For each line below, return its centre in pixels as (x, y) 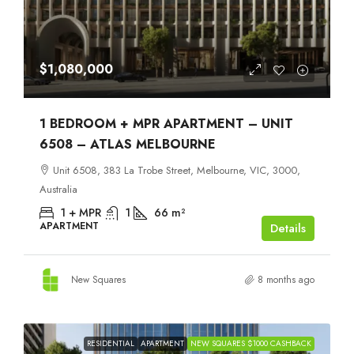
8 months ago (286, 279)
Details (288, 228)
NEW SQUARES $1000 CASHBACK (251, 343)
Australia (58, 189)
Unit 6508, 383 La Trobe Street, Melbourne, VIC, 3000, (177, 170)
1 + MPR (81, 212)
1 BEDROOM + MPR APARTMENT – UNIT (166, 123)
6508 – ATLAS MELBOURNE (128, 144)
